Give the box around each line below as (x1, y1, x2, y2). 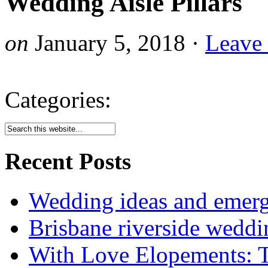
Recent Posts (5, 148, 131, 175)
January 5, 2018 (35, 29, 185, 56)
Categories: (5, 86, 111, 112)
